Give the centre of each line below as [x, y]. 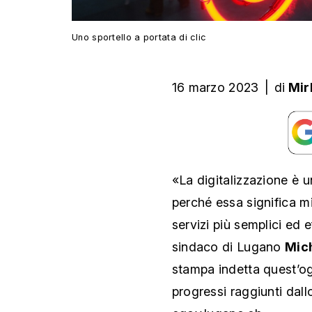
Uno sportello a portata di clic [139, 37]
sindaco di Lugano [228, 247]
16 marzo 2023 [215, 87]
